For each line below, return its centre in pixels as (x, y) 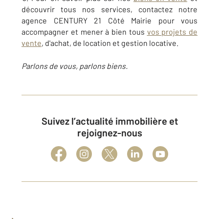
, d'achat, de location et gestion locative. (110, 43)
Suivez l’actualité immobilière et (44, 121)
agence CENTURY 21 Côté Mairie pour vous (109, 21)
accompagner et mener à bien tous (84, 32)
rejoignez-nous (109, 133)
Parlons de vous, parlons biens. (75, 66)
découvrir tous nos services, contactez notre (109, 9)
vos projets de (172, 32)
